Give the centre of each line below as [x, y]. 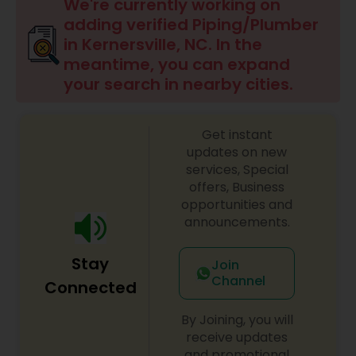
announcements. [237, 222]
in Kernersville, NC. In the [163, 44]
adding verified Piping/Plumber [191, 25]
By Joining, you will [237, 320]
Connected [90, 288]
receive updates [237, 337]
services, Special [237, 170]
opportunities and [237, 205]
